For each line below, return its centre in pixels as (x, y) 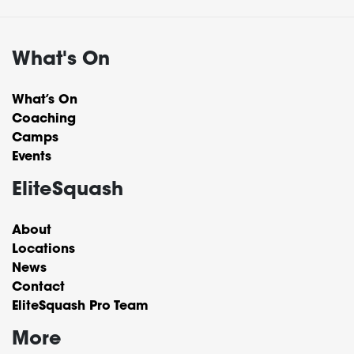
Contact (38, 288)
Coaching (44, 120)
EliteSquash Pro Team (80, 307)
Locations (43, 250)
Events (32, 158)
